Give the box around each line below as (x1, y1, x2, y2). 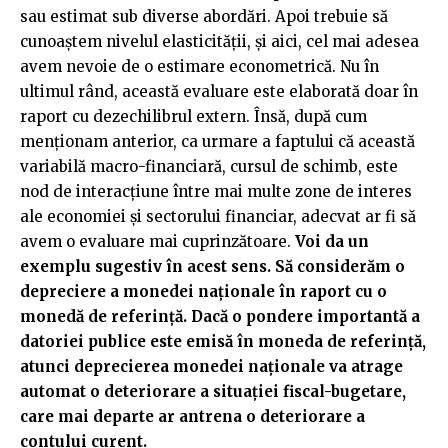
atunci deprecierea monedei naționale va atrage (20, 357, 403, 377)
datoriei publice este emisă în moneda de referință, (20, 332, 426, 352)
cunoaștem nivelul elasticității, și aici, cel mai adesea (20, 32, 419, 52)
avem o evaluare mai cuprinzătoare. (20, 232, 295, 252)
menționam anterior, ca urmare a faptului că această (20, 132, 415, 152)
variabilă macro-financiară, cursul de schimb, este (20, 157, 398, 177)
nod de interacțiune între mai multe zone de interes (20, 182, 412, 202)
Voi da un (295, 232, 369, 252)
